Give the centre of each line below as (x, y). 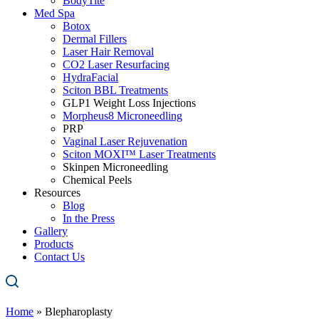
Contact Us (59, 257)
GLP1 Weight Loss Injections (129, 103)
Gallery (51, 231)
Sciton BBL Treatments (115, 90)
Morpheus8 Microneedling (122, 116)
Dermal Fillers (95, 39)
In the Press (89, 218)
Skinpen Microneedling (115, 167)
